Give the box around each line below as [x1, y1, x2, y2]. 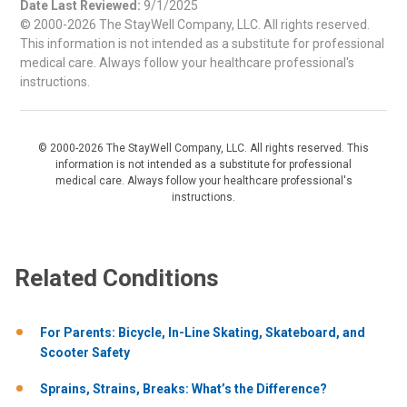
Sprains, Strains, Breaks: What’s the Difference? [40, 381, 327, 396]
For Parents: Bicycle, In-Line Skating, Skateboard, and [40, 325, 365, 341]
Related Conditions [15, 264, 219, 293]
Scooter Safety [40, 345, 130, 361]
